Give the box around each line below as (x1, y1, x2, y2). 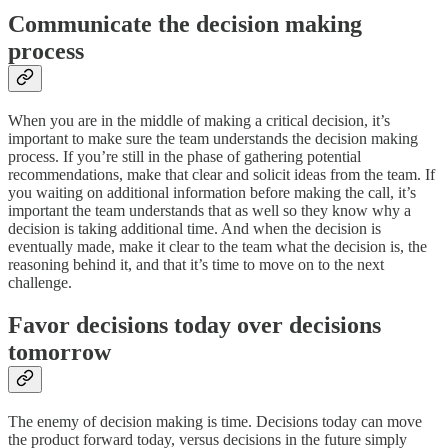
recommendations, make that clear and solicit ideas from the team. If (8, 166, 435, 184)
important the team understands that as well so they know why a (8, 202, 411, 220)
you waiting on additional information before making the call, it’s (8, 184, 416, 202)
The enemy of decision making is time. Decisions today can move (8, 413, 422, 431)
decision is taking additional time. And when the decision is (8, 220, 381, 238)
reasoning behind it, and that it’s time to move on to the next (8, 256, 384, 274)
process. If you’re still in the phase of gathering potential (8, 148, 361, 166)
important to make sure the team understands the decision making (8, 130, 418, 148)
